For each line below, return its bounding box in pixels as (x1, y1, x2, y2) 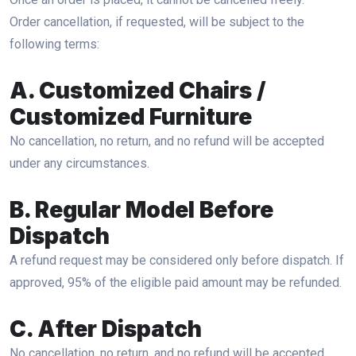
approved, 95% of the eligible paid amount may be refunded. (10, 275, 342, 290)
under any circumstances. (10, 156, 149, 171)
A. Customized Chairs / (10, 77, 266, 104)
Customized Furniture (10, 103, 252, 130)
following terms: (10, 37, 99, 52)
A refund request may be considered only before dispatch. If (10, 253, 344, 268)
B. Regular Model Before (10, 196, 273, 223)
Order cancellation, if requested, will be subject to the (10, 14, 304, 29)
